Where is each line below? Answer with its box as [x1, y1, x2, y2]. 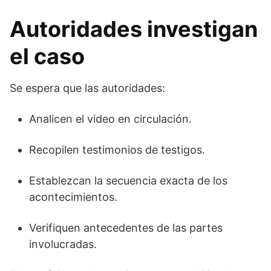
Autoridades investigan [10, 16, 258, 43]
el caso [10, 43, 85, 70]
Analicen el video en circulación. [29, 113, 192, 126]
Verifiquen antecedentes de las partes [29, 221, 223, 235]
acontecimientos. [29, 191, 117, 204]
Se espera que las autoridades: [10, 82, 165, 95]
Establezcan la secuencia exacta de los [29, 174, 227, 188]
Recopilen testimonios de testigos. [29, 143, 205, 157]
